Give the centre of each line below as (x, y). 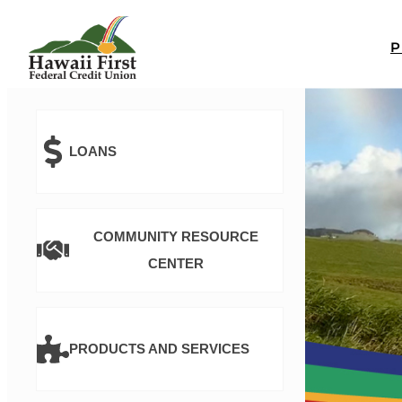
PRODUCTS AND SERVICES (159, 349)
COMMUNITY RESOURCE (176, 236)
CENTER (176, 263)
